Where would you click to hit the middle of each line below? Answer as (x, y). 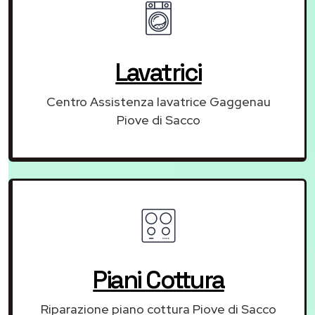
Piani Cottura (159, 279)
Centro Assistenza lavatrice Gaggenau (159, 101)
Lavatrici (159, 72)
